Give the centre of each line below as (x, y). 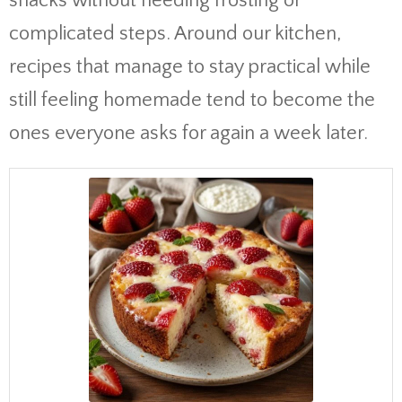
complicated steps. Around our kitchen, (175, 34)
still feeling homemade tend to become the (192, 100)
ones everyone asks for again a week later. (188, 133)
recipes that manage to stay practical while (190, 67)
